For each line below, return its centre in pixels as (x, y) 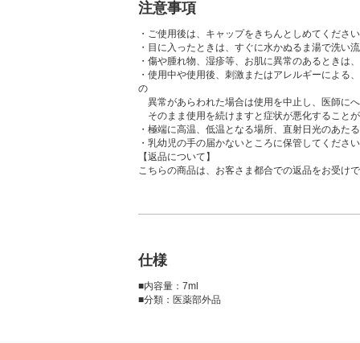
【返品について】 (177, 157)
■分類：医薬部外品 (180, 300)
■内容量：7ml (168, 286)
